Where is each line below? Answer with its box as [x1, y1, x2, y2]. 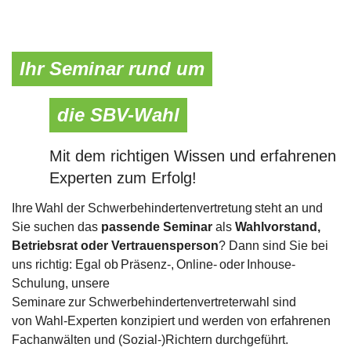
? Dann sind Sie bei [219, 238, 328, 252]
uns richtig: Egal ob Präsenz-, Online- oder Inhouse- [12, 257, 295, 271]
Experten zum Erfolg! [49, 168, 197, 186]
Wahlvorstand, [235, 219, 320, 233]
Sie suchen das [12, 219, 101, 233]
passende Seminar [101, 219, 212, 233]
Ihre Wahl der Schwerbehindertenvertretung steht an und [12, 201, 323, 215]
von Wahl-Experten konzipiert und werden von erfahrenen [12, 313, 331, 327]
